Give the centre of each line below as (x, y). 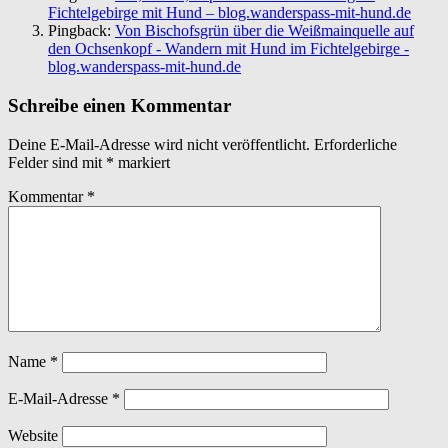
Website (33, 435)
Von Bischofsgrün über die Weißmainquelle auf (264, 31)
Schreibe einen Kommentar (119, 105)
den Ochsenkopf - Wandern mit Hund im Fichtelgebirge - (228, 49)
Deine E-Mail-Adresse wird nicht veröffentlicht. (159, 144)
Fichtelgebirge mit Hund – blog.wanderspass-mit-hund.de (229, 13)
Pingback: (81, 31)
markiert (142, 162)
